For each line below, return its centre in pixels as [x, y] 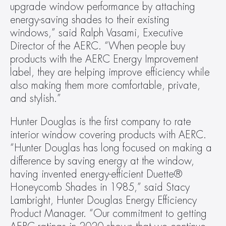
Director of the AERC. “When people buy [98, 46]
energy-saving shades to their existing [90, 20]
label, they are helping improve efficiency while [110, 72]
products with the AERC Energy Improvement [104, 59]
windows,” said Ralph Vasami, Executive [97, 33]
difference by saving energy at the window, [102, 161]
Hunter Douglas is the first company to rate [101, 122]
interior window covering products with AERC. [108, 135]
